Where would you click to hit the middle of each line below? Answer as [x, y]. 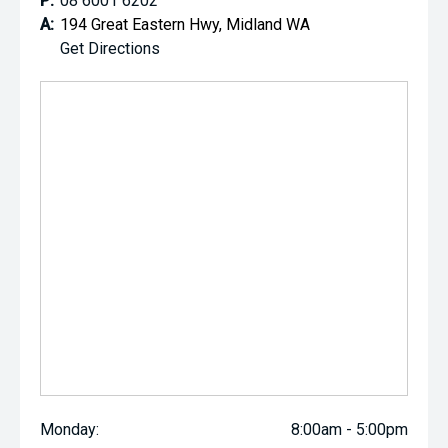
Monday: [69, 429]
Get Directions [110, 48]
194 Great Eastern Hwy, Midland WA [185, 24]
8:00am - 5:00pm [349, 429]
